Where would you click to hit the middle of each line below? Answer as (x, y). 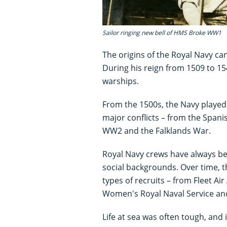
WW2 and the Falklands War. (157, 131)
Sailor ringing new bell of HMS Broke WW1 (162, 33)
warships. (121, 81)
